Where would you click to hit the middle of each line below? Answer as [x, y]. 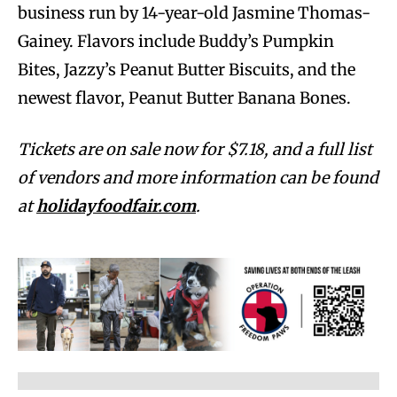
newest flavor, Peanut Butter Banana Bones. [186, 98]
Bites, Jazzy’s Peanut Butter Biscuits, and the [187, 70]
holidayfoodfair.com [116, 206]
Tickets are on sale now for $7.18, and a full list [195, 150]
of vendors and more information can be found [198, 178]
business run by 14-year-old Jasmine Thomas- [194, 13]
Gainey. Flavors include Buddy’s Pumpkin [176, 42]
